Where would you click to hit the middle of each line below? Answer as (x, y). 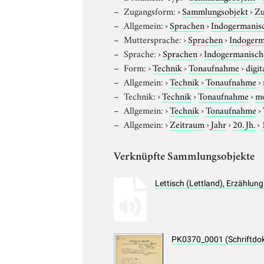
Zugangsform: (150, 10)
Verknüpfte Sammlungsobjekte (184, 157)
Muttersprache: (153, 39)
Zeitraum (187, 123)
